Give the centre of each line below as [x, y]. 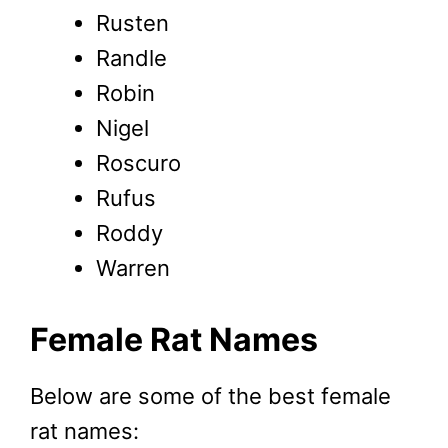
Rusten [132, 22]
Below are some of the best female [210, 395]
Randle [131, 57]
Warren [133, 267]
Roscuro [138, 162]
